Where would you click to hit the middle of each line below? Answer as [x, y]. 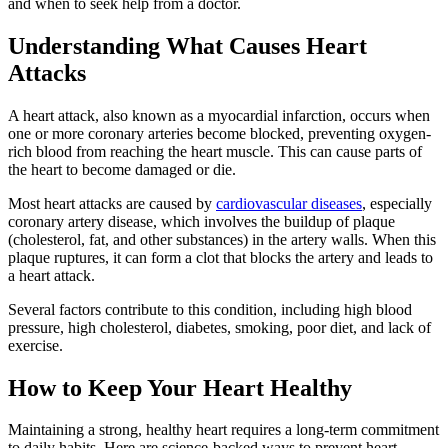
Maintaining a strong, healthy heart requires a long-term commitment [223, 430]
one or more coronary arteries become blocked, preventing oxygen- [219, 133]
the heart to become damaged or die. [122, 169]
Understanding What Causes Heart [187, 45]
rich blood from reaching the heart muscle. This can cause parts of [215, 151]
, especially [397, 203]
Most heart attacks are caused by [112, 203]
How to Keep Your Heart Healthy [180, 387]
